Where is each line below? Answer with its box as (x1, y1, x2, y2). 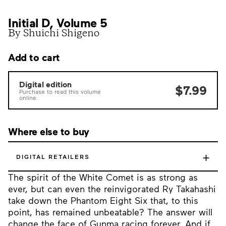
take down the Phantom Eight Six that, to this (8, 195, 198, 206)
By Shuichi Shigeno (8, 29, 99, 39)
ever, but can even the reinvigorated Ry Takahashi (8, 183, 216, 194)
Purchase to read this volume (19, 88, 101, 95)
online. (19, 94, 38, 101)
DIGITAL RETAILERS (16, 153, 90, 160)
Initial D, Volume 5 (8, 15, 107, 30)
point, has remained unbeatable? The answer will (8, 206, 212, 217)
